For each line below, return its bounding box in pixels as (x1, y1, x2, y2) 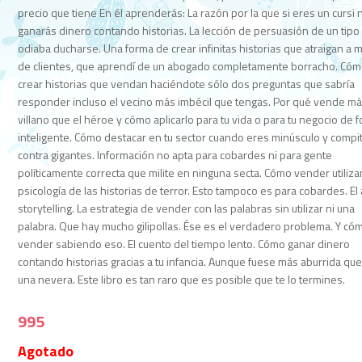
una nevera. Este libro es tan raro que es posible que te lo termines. (18, 271, 346, 288)
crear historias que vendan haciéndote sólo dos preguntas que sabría (18, 75, 356, 92)
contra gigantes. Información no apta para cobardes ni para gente (18, 146, 333, 163)
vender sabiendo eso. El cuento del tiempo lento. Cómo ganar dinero (18, 235, 351, 252)
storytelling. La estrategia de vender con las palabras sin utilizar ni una (18, 200, 356, 217)
